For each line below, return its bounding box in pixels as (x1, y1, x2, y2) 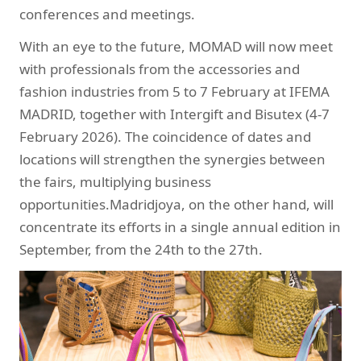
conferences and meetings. (19, 5, 195, 24)
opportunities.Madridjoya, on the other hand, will (19, 195, 334, 214)
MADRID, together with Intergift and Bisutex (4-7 (19, 105, 330, 124)
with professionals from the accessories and (19, 60, 300, 79)
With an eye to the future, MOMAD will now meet (19, 37, 333, 56)
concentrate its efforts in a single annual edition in (19, 218, 341, 237)
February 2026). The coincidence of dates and (19, 127, 311, 147)
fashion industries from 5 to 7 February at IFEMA (19, 82, 330, 102)
